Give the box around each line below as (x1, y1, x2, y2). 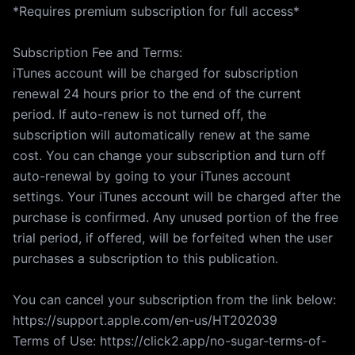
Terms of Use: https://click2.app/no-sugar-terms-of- (13, 333, 326, 349)
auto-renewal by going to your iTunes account (13, 168, 291, 184)
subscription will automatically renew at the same (13, 127, 310, 143)
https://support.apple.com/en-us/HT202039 (13, 312, 277, 328)
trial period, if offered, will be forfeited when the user (13, 230, 333, 246)
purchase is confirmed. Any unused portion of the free (13, 209, 338, 225)
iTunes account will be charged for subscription (13, 65, 298, 81)
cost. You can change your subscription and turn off (13, 147, 326, 163)
